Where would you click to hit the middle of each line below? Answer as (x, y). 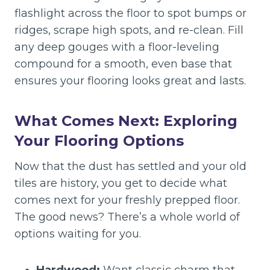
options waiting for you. (78, 234)
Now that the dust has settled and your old (130, 167)
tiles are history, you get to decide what (121, 184)
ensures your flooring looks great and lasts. (130, 81)
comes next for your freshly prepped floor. (127, 200)
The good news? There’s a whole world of (127, 217)
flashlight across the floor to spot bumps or (130, 14)
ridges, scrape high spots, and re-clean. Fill (129, 30)
